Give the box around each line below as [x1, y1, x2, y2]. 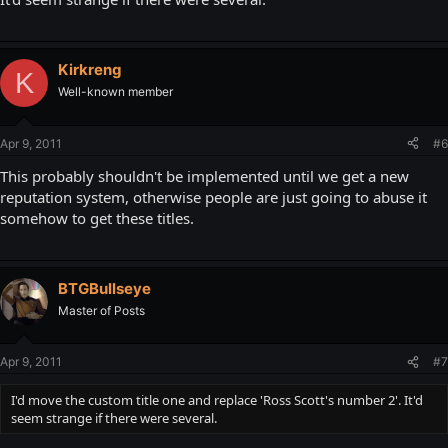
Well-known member [58, 84, 173, 100]
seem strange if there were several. [11, 409, 217, 428]
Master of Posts [58, 302, 145, 318]
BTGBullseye [58, 278, 151, 298]
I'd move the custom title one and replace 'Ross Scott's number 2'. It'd [11, 391, 423, 410]
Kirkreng [58, 60, 122, 80]
